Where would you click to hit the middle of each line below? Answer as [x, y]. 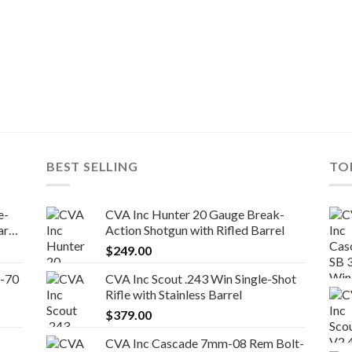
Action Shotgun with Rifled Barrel [194, 230]
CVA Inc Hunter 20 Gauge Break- [194, 214]
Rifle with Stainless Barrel [173, 295]
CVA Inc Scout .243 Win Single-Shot [200, 279]
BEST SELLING [92, 166]
